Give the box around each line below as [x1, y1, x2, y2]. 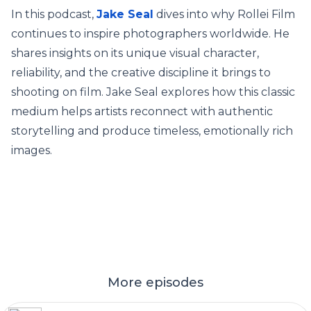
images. [11, 144, 52, 157]
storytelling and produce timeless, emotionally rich [11, 124, 293, 137]
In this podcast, [11, 8, 96, 21]
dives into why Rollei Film [153, 8, 295, 21]
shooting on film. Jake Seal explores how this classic [11, 85, 295, 99]
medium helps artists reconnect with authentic [11, 105, 273, 118]
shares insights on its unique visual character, [11, 47, 259, 60]
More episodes [108, 275, 203, 290]
